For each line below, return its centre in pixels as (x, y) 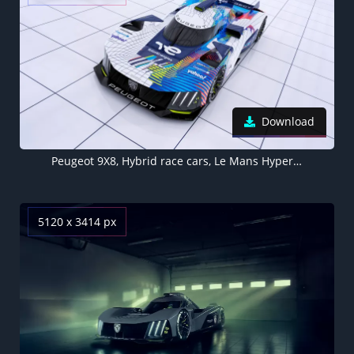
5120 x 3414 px (77, 221)
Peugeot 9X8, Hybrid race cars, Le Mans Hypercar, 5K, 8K (297, 160)
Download (288, 121)
